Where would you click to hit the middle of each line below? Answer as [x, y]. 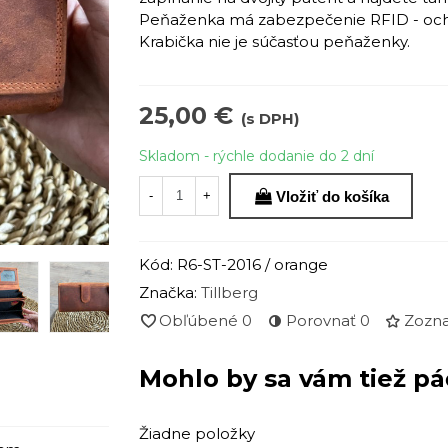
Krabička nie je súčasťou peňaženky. [274, 41]
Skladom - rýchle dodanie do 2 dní [256, 156]
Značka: [168, 292]
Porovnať [321, 320]
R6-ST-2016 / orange [252, 264]
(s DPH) [270, 118]
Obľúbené [198, 320]
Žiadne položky [197, 433]
